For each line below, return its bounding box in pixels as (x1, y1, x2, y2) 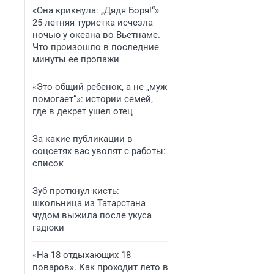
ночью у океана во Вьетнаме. (32, 29, 160, 40)
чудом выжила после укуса (32, 210, 152, 221)
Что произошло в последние (32, 42, 159, 53)
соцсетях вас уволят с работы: (32, 146, 166, 157)
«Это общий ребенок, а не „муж (32, 81, 167, 92)
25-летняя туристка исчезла (32, 17, 153, 28)
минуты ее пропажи (32, 54, 119, 65)
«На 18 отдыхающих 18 (32, 250, 131, 261)
